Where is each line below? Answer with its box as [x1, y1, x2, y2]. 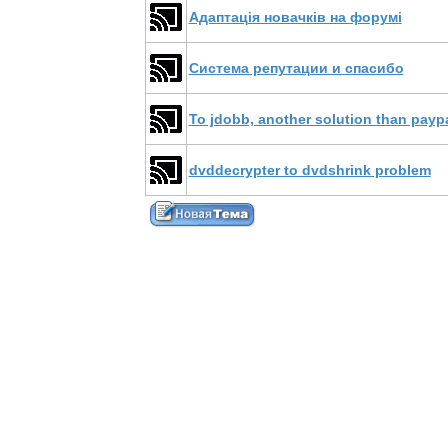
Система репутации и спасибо [188, 60, 404, 76]
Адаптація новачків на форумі [188, 9, 402, 25]
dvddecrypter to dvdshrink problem [188, 162, 431, 178]
